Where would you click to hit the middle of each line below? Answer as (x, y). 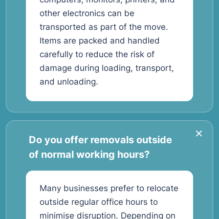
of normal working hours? (89, 154)
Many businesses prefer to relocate (109, 188)
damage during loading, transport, (107, 68)
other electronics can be (87, 13)
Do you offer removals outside (100, 140)
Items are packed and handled (100, 41)
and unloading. (69, 82)
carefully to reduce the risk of (97, 54)
